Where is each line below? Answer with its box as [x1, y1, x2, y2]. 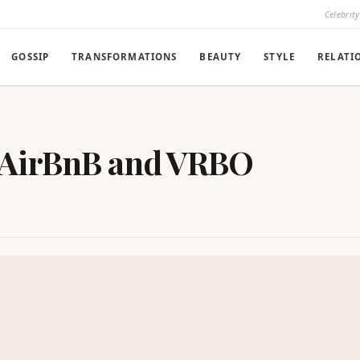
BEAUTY [199, 51, 242, 63]
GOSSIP [11, 51, 50, 63]
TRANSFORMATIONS [72, 51, 178, 63]
